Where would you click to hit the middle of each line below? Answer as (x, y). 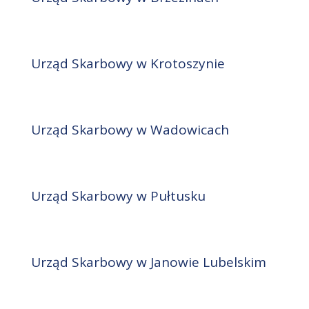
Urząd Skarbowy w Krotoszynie (128, 64)
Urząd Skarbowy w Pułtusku (118, 196)
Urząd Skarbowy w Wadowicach (130, 130)
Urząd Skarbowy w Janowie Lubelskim (148, 262)
